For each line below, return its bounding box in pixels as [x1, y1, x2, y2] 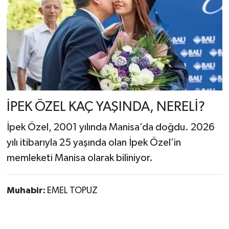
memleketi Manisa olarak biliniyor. [6, 152, 153, 163]
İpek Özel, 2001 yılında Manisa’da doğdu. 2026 [6, 122, 215, 132]
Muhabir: [6, 186, 47, 195]
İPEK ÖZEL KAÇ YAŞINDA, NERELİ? [6, 100, 205, 114]
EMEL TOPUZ [47, 186, 98, 195]
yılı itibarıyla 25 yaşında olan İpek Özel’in [6, 137, 181, 148]
